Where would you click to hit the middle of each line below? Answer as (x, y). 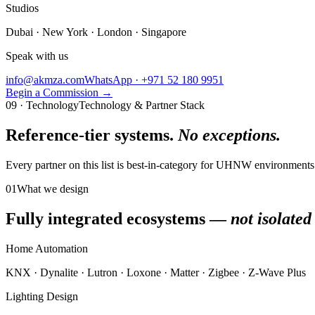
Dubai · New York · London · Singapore (96, 32)
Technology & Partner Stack (142, 105)
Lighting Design (42, 296)
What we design (53, 188)
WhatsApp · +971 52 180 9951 (154, 80)
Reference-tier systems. (92, 135)
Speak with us (37, 56)
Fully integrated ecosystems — (118, 218)
